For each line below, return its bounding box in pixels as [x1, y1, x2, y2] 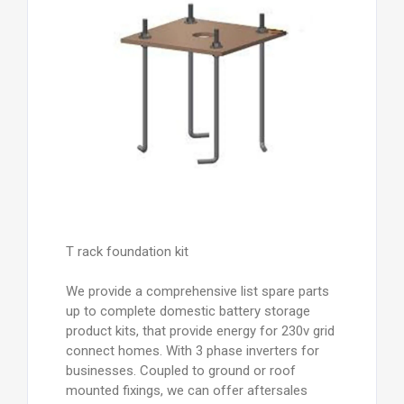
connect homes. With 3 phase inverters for [65, 342, 319, 359]
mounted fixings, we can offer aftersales [65, 381, 308, 399]
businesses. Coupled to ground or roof [65, 362, 296, 379]
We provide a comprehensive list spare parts [65, 282, 329, 299]
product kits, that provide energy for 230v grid [65, 322, 335, 339]
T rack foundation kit [65, 243, 188, 260]
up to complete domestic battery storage [65, 302, 310, 319]
